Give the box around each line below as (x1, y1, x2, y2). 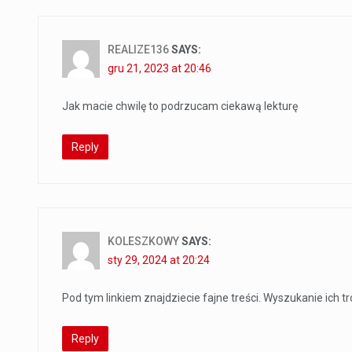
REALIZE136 (108, 43, 169, 57)
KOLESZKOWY (108, 235, 179, 248)
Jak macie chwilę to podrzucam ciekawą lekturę (62, 100, 298, 113)
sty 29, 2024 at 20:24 (108, 254, 210, 267)
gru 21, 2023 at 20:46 (108, 62, 211, 75)
